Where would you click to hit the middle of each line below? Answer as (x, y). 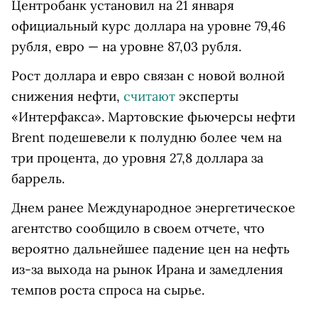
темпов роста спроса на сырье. (108, 290)
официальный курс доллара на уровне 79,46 (148, 26)
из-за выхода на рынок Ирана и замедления (147, 269)
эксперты (207, 96)
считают (149, 96)
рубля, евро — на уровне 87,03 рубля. (137, 46)
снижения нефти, (67, 96)
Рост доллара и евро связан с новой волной (148, 76)
